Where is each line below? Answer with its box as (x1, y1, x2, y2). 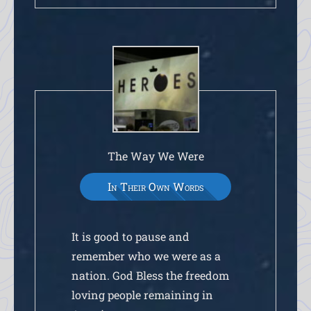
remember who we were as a (72, 248, 221, 263)
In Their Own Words (108, 178, 203, 194)
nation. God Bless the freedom (72, 267, 230, 283)
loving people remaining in (72, 287, 214, 302)
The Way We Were (107, 148, 204, 163)
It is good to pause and (72, 228, 190, 244)
